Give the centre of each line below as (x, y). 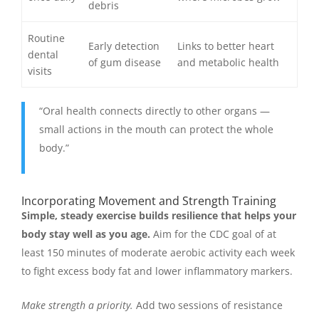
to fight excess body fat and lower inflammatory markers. (157, 271)
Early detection (124, 46)
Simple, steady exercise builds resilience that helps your (159, 215)
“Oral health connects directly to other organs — (155, 111)
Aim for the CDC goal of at (213, 234)
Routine (47, 38)
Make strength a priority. (77, 305)
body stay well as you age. (86, 234)
